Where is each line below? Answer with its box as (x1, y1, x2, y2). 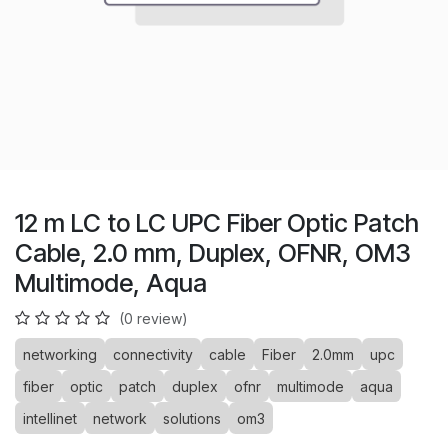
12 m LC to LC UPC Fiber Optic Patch (15, 208, 419, 238)
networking (23, 346, 97, 363)
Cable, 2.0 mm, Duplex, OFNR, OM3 (15, 238, 411, 268)
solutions (163, 410, 221, 427)
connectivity (113, 346, 193, 363)
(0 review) (119, 310, 188, 327)
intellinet (23, 410, 77, 427)
